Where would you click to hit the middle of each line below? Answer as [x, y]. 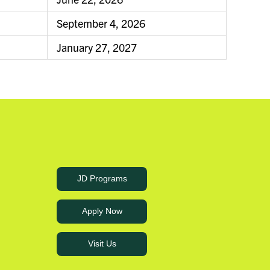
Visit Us [102, 244]
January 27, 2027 [97, 48]
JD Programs [102, 179]
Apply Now [102, 211]
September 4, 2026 [101, 24]
